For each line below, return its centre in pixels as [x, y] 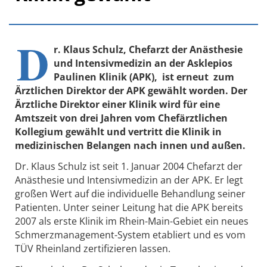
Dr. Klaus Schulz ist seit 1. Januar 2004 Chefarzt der [129, 167]
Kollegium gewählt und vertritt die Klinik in [118, 131]
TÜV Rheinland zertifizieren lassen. [93, 249]
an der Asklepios [193, 63]
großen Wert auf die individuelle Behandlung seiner [130, 194]
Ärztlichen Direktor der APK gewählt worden [120, 90]
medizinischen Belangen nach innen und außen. [130, 145]
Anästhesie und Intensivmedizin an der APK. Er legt [129, 180]
